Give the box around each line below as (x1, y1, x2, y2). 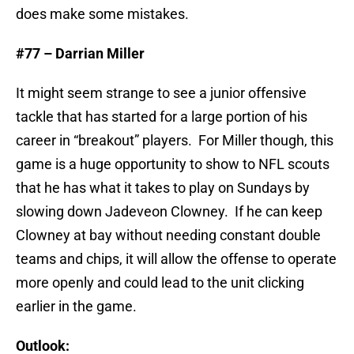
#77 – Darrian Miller (16, 45, 145, 62)
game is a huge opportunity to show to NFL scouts (16, 156, 330, 173)
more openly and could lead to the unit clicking (16, 274, 304, 292)
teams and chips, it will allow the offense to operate (16, 250, 337, 268)
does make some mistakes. (16, 6, 189, 23)
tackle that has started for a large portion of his (16, 108, 307, 126)
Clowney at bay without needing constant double (16, 227, 321, 244)
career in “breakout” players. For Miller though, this (16, 132, 333, 149)
